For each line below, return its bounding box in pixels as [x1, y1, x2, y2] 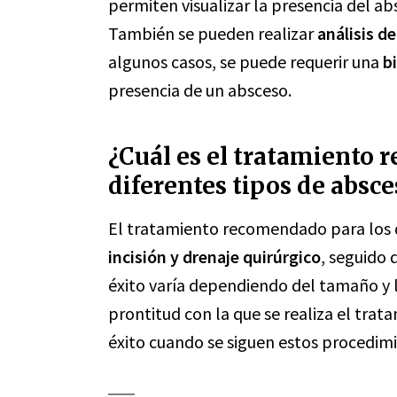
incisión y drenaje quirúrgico [108, 245, 321, 268]
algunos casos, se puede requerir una [108, 51, 383, 73]
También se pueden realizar [108, 22, 317, 44]
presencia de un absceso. [108, 79, 292, 101]
